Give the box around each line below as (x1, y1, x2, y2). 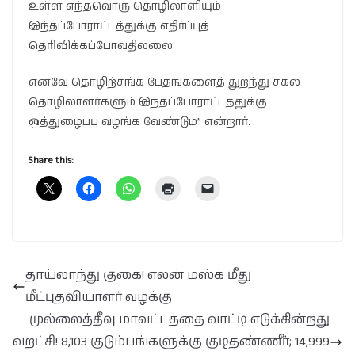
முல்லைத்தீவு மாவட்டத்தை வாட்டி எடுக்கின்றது (29, 310, 330, 329)
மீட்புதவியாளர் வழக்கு (25, 288, 172, 307)
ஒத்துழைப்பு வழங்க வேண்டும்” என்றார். (29, 113, 250, 130)
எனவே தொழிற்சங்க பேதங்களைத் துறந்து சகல (29, 74, 300, 90)
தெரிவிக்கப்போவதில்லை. (29, 37, 175, 54)
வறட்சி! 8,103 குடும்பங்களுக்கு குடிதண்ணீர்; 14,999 (13, 332, 330, 351)
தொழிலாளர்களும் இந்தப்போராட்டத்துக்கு (29, 94, 267, 110)
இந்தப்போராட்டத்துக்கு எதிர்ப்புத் (29, 17, 209, 34)
